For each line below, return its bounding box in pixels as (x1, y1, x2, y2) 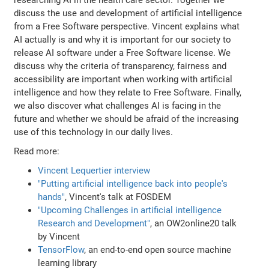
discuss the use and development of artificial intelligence (14, 7, 243, 19)
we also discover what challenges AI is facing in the (14, 100, 222, 111)
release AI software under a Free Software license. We (14, 47, 231, 58)
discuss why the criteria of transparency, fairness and (14, 60, 227, 71)
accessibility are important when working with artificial (14, 73, 233, 85)
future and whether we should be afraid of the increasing (14, 113, 239, 124)
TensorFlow (38, 244, 85, 255)
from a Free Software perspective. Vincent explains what (14, 20, 240, 32)
